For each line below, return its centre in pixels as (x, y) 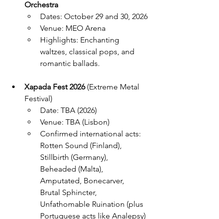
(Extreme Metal (113, 87)
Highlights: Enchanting (81, 40)
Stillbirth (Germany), (75, 157)
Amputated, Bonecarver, (83, 181)
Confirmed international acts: (91, 134)
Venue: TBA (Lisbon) (75, 122)
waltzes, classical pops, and (88, 52)
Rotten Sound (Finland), (82, 146)
